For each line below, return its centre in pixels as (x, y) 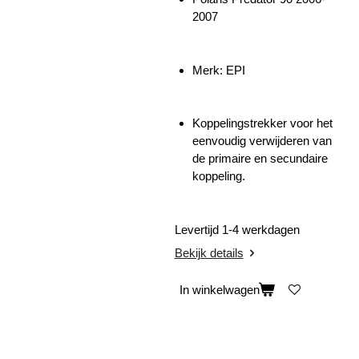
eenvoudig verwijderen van (262, 141)
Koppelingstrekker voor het (262, 123)
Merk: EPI (220, 70)
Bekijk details (209, 253)
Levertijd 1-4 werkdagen (238, 229)
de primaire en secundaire (260, 159)
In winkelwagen (219, 289)
